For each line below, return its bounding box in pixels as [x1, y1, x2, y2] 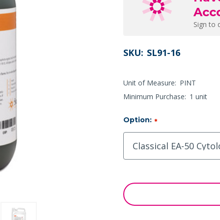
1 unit [190, 92, 207, 102]
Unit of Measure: [123, 78, 176, 88]
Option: [123, 115, 152, 125]
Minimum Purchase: [123, 92, 186, 102]
